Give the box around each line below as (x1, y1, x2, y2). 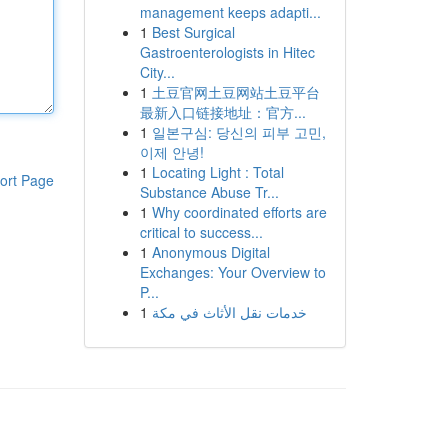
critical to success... (139, 222, 263, 242)
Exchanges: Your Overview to (139, 262, 326, 282)
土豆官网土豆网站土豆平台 (151, 82, 320, 102)
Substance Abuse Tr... (139, 182, 279, 202)
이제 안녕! (139, 142, 204, 162)
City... (139, 62, 175, 82)
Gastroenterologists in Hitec (139, 42, 315, 62)
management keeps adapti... (139, 2, 321, 22)
